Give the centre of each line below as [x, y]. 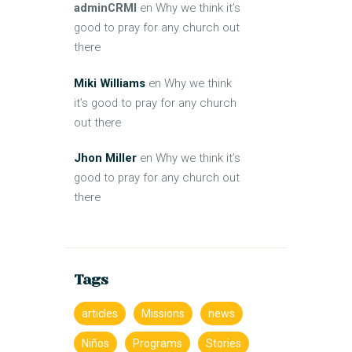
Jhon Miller [105, 158]
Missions [163, 314]
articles [100, 314]
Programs [158, 344]
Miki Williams [110, 83]
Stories [224, 344]
